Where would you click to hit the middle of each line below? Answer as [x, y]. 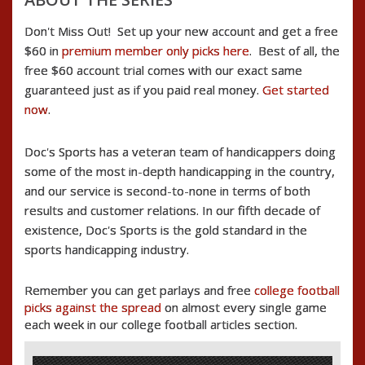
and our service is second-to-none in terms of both [167, 191]
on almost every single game [244, 307]
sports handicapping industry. [107, 249]
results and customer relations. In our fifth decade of [172, 210]
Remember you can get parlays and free [139, 290]
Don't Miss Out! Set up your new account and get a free [181, 31]
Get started [296, 90]
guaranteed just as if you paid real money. [143, 90]
